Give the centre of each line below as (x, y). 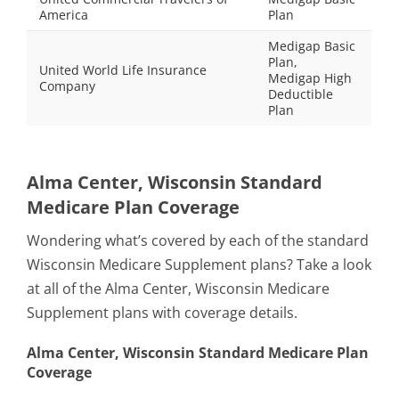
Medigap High (310, 78)
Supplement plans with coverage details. (162, 313)
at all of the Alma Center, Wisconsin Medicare (178, 289)
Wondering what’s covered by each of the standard (198, 240)
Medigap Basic (312, 46)
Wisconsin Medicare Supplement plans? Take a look (199, 265)
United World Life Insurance (123, 70)
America (64, 15)
